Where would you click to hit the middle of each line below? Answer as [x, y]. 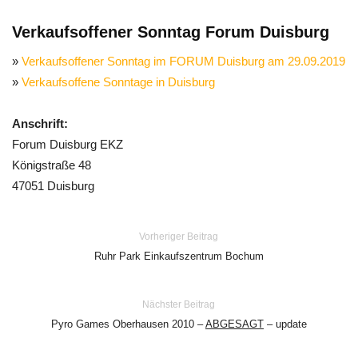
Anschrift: [40, 123]
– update [285, 324]
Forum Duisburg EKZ [68, 144]
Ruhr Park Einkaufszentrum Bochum [179, 256]
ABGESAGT [234, 324]
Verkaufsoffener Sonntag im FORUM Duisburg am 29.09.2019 [183, 61]
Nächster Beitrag [179, 304]
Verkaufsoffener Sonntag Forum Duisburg [171, 32]
